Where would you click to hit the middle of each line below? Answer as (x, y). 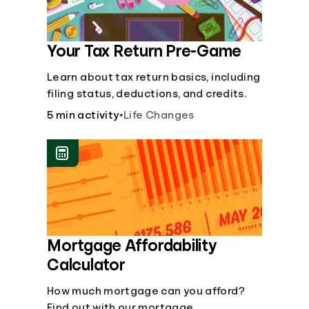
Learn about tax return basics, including (154, 77)
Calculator (86, 265)
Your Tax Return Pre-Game (144, 51)
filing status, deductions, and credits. (147, 94)
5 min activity (83, 115)
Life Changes (159, 115)
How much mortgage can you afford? (146, 291)
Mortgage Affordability (132, 246)
